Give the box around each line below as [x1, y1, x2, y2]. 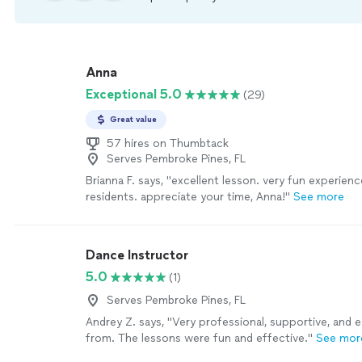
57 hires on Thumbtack [107, 137, 229, 150]
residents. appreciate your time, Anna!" [86, 190, 290, 204]
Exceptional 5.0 [86, 86, 182, 102]
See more [293, 190, 344, 204]
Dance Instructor [86, 247, 188, 263]
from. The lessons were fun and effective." [86, 331, 313, 345]
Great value [110, 114, 157, 124]
